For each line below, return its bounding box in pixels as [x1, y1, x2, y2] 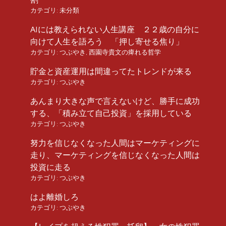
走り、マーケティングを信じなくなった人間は [30, 150, 200, 160]
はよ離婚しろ [30, 192, 79, 202]
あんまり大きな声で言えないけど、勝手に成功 [30, 96, 200, 106]
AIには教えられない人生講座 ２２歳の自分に [30, 25, 199, 34]
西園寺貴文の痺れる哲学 [89, 48, 161, 56]
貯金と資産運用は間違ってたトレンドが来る [30, 67, 192, 76]
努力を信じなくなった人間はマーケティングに [30, 138, 200, 148]
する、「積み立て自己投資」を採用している [30, 108, 192, 118]
